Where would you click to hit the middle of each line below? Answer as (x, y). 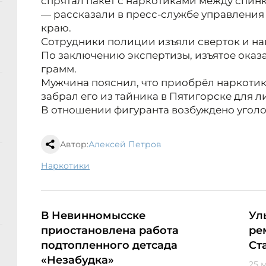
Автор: (74, 145)
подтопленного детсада (109, 246)
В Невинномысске (93, 216)
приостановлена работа (110, 231)
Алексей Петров (125, 145)
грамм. (59, 69)
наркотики (69, 166)
